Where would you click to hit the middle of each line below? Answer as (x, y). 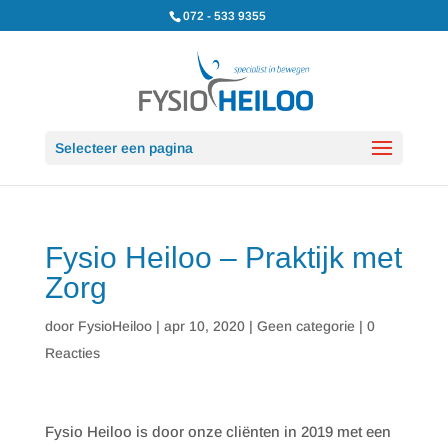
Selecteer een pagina (123, 148)
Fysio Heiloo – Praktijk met (223, 257)
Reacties (72, 353)
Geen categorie (305, 326)
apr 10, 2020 (204, 326)
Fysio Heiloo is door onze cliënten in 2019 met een (217, 431)
